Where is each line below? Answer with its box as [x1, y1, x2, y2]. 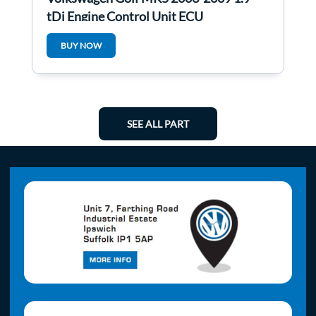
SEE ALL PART [127, 118, 189, 130]
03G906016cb [47, 27, 125, 43]
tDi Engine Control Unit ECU [47, 8, 203, 25]
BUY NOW [61, 40, 102, 51]
